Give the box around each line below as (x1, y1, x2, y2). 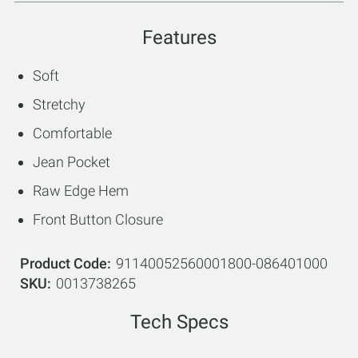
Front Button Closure (33, 211, 163, 229)
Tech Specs (129, 311, 229, 334)
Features (141, 26, 217, 50)
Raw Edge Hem (33, 182, 129, 200)
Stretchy (33, 96, 86, 113)
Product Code (20, 255, 107, 272)
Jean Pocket (33, 153, 110, 171)
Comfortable (33, 125, 112, 142)
